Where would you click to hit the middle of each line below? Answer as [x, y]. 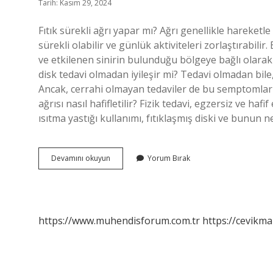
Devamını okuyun [81, 158]
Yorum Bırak [169, 158]
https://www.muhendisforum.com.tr [119, 221]
